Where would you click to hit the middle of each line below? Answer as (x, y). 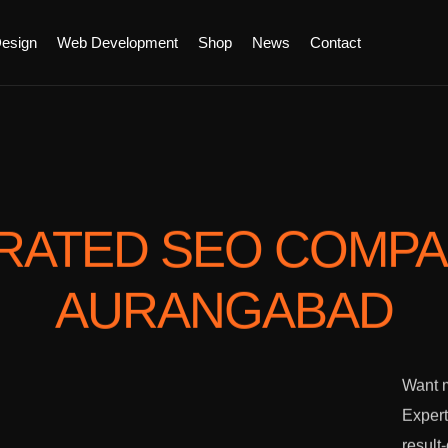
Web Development (117, 42)
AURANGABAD (224, 311)
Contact (335, 42)
